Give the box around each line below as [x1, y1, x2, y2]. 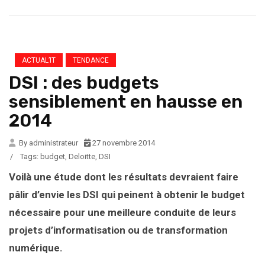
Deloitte [69, 152, 95, 161]
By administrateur [17, 138, 78, 148]
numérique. [9, 242, 63, 254]
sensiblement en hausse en [9, 91, 243, 113]
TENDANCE [73, 56, 109, 65]
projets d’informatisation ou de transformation [9, 224, 228, 237]
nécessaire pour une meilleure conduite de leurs [9, 206, 236, 219]
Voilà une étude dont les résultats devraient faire [9, 171, 238, 183]
